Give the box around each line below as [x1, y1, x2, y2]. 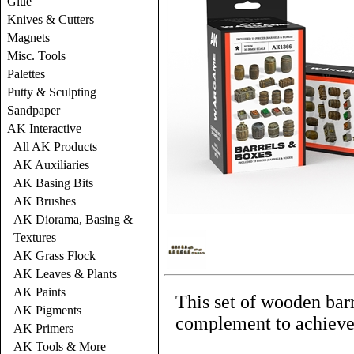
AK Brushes [13, 194, 76, 208]
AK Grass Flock [13, 249, 96, 262]
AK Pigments [13, 303, 81, 317]
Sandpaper [7, 104, 60, 117]
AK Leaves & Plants [13, 267, 117, 281]
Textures [13, 231, 56, 244]
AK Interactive [7, 122, 81, 135]
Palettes [7, 67, 45, 81]
